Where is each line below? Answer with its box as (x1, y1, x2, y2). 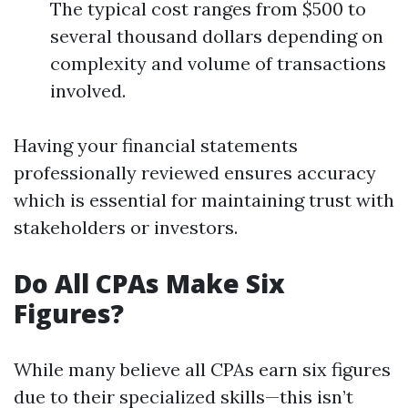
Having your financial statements (14, 134, 298, 157)
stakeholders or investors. (14, 216, 238, 239)
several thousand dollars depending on (50, 25, 383, 47)
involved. (50, 79, 126, 102)
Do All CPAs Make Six (14, 266, 285, 301)
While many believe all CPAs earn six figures (14, 358, 391, 381)
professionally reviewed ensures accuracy (14, 161, 376, 184)
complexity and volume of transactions (50, 52, 386, 75)
